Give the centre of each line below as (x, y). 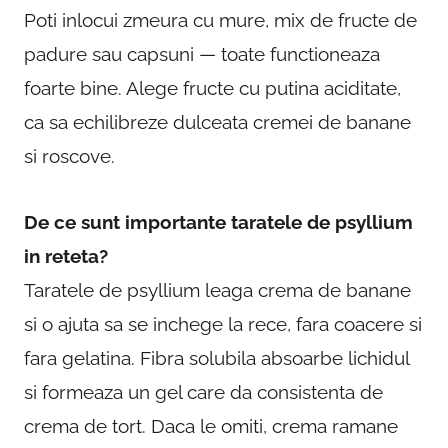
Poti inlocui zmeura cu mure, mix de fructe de (220, 20)
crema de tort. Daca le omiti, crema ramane (211, 426)
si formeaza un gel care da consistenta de (203, 392)
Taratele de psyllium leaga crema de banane (217, 290)
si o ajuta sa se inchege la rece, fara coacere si (223, 324)
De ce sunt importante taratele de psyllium (218, 222)
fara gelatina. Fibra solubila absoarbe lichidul (216, 358)
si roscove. (69, 156)
